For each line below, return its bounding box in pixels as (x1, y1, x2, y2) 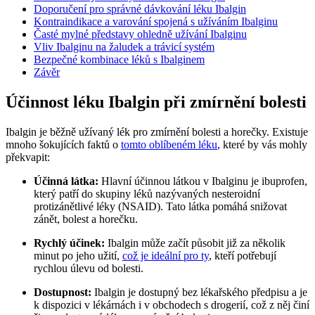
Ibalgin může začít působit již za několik (105, 236, 285, 249)
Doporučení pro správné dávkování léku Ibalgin (34, 2, 246, 15)
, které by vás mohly (217, 138, 307, 150)
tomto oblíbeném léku (121, 138, 217, 150)
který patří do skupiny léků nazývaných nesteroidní (34, 187, 260, 200)
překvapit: (6, 150, 50, 163)
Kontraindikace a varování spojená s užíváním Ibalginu (34, 15, 278, 27)
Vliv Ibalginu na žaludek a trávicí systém (34, 40, 214, 53)
